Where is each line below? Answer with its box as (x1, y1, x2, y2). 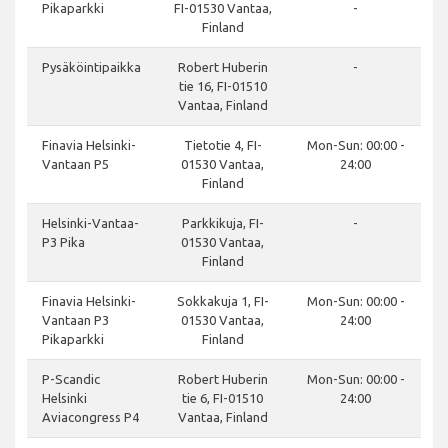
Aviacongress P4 (42, 410, 139, 425)
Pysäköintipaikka (42, 60, 141, 75)
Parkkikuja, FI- (181, 216, 264, 231)
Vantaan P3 (42, 313, 109, 328)
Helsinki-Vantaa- (42, 216, 139, 231)
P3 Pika (42, 235, 85, 250)
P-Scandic (42, 372, 100, 387)
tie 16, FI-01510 (178, 79, 267, 94)
